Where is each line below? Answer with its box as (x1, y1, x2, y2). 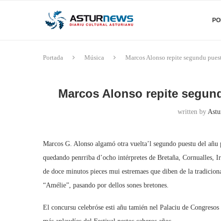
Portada (43, 54, 63, 61)
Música (84, 54, 104, 61)
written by (178, 108, 208, 115)
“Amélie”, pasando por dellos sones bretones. (43, 182, 169, 189)
